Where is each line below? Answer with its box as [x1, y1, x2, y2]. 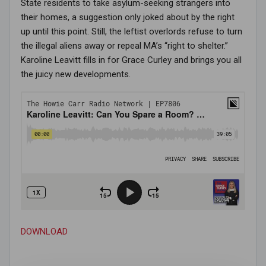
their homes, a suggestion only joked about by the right [21, 11, 235, 23]
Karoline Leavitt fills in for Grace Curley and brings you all [21, 54, 242, 65]
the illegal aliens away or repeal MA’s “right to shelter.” [21, 40, 228, 51]
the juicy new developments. [21, 68, 131, 80]
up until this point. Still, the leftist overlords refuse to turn [21, 26, 242, 37]
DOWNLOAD [21, 226, 68, 237]
